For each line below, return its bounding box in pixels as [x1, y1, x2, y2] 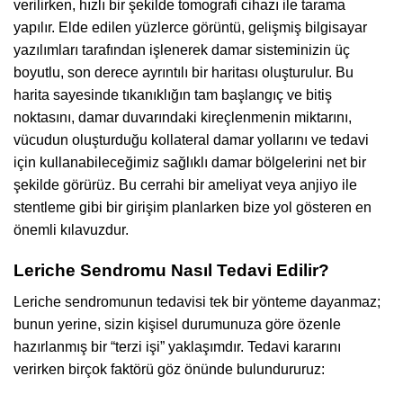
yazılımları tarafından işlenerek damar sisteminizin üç [13, 42, 350, 58]
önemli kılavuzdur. [13, 222, 129, 238]
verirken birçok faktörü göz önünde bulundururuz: [13, 361, 325, 377]
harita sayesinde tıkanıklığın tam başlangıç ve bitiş [13, 87, 332, 103]
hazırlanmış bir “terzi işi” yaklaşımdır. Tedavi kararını [13, 338, 341, 354]
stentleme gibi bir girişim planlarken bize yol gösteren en [13, 200, 372, 216]
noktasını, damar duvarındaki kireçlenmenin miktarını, [13, 110, 352, 126]
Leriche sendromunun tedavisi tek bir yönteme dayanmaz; [13, 293, 381, 309]
